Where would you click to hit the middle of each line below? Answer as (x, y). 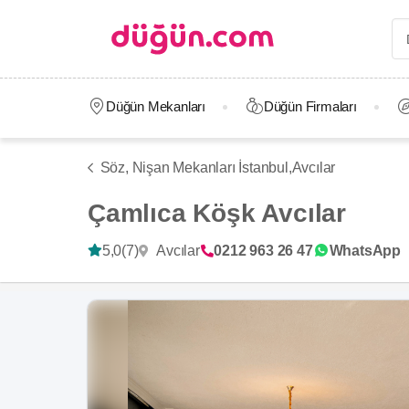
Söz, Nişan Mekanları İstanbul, (196, 168)
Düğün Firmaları (310, 106)
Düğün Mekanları (155, 106)
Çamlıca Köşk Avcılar (217, 213)
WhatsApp (365, 251)
